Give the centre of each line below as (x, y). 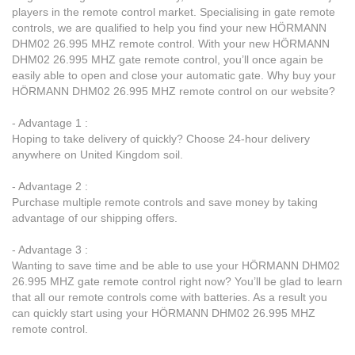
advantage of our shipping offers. (95, 218)
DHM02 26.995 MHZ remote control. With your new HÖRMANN (171, 43)
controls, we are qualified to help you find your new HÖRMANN (169, 27)
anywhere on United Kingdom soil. (97, 154)
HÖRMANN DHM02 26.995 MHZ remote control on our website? (174, 91)
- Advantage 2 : (50, 186)
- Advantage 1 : (50, 122)
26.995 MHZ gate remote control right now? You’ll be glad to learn (177, 281)
